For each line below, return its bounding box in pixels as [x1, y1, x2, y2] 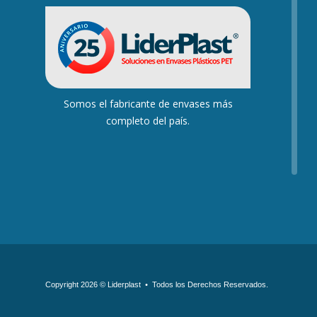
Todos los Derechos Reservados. [152, 280, 268, 289]
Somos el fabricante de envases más [63, 97, 233, 110]
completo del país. [106, 114, 190, 127]
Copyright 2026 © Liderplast [45, 280, 141, 289]
